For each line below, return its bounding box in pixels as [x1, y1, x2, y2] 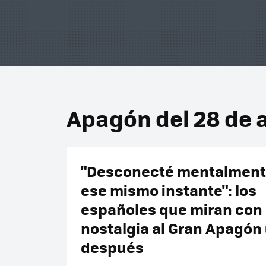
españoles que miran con [81, 198, 262, 220]
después [81, 236, 144, 258]
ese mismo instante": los [81, 179, 256, 201]
